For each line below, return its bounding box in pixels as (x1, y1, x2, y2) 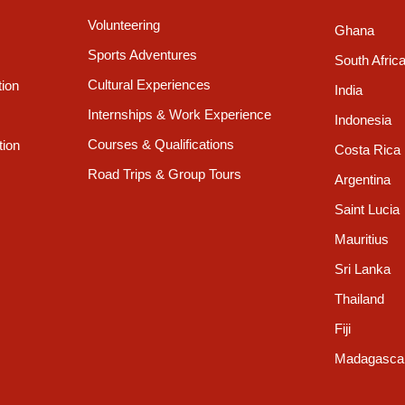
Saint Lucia (334, 202, 400, 218)
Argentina (334, 172, 391, 188)
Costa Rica (334, 142, 400, 158)
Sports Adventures (88, 47, 198, 63)
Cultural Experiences (88, 77, 212, 93)
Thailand (334, 291, 384, 307)
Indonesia (334, 112, 391, 128)
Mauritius (334, 231, 389, 248)
